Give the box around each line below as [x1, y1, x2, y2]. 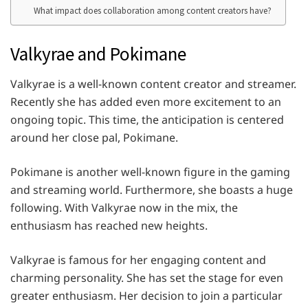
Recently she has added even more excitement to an [10, 94, 281, 110]
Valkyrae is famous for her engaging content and [10, 252, 266, 268]
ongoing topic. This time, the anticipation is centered [10, 112, 284, 128]
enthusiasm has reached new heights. [10, 218, 208, 234]
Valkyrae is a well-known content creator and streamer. [10, 76, 296, 92]
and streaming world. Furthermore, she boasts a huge [10, 182, 293, 198]
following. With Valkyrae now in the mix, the [10, 200, 238, 216]
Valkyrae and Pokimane [10, 41, 186, 65]
